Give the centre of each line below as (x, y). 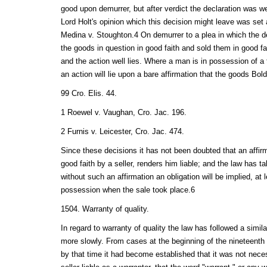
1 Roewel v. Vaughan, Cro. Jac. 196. (123, 113)
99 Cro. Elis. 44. (89, 94)
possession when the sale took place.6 (128, 190)
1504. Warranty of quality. (105, 209)
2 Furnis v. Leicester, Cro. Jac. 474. (122, 132)
